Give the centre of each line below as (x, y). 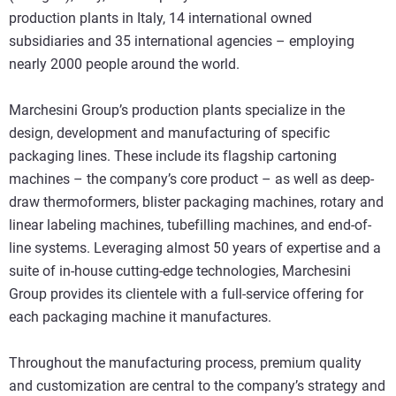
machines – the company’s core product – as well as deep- (191, 179)
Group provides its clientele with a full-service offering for (186, 294)
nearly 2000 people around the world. (124, 64)
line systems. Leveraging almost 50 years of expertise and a (195, 248)
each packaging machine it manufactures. (140, 317)
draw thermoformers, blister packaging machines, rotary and (196, 202)
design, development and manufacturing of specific (169, 133)
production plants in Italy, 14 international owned (160, 18)
